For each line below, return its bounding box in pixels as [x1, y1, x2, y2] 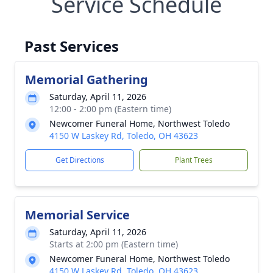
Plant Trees [174, 155, 213, 165]
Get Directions [55, 155, 104, 165]
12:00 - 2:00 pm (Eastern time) [49, 103, 171, 115]
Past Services [24, 36, 119, 56]
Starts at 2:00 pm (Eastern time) [49, 238, 178, 250]
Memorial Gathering [25, 71, 148, 88]
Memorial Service [25, 207, 130, 223]
